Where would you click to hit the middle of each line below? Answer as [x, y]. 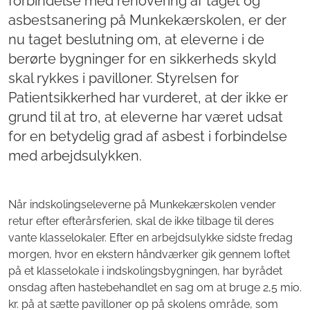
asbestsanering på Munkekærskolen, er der [147, 20]
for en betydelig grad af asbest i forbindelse [148, 137]
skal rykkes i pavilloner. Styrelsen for [124, 79]
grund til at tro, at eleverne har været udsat [146, 117]
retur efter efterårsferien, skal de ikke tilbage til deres [141, 221]
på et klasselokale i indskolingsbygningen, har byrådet [145, 271]
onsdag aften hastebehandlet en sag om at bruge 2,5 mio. [155, 288]
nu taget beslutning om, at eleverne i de [136, 40]
